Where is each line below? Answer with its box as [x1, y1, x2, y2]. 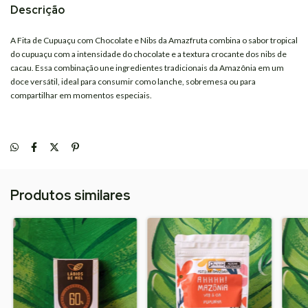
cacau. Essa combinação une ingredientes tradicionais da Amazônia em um [10, 63, 284, 73]
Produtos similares [10, 186, 131, 204]
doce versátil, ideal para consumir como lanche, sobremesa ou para [10, 76, 256, 87]
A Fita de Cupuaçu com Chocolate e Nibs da [10, 35, 168, 45]
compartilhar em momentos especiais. [10, 90, 152, 100]
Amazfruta [168, 35, 208, 45]
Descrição [10, 3, 65, 17]
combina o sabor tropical [208, 35, 298, 45]
